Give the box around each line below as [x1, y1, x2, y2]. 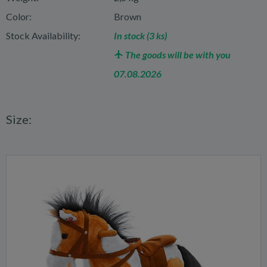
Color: [6, 11, 32, 22]
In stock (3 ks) [114, 30, 167, 41]
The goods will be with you [123, 49, 231, 60]
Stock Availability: [6, 30, 80, 41]
